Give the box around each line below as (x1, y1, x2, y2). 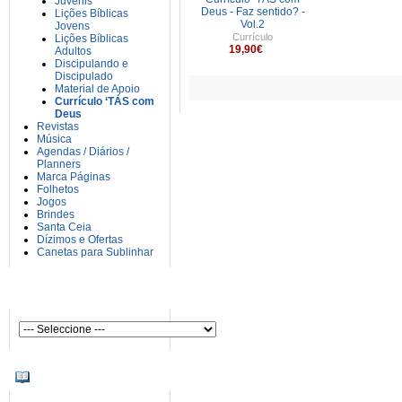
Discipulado (55, 70, 113, 83)
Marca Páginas (37, 170, 110, 183)
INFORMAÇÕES (41, 370, 135, 384)
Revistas (37, 120, 79, 133)
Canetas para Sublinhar (37, 246, 153, 258)
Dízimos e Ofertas (37, 233, 123, 246)
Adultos (55, 45, 92, 57)
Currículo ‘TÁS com (55, 95, 154, 108)
